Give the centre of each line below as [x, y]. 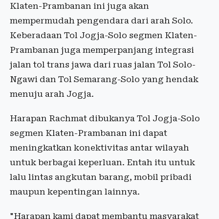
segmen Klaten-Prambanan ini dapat [88, 133]
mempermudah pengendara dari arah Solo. [101, 21]
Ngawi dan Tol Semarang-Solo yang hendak [104, 79]
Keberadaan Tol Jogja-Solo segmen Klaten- [103, 35]
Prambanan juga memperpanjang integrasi [102, 50]
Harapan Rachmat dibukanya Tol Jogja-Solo [105, 119]
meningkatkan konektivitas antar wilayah [99, 148]
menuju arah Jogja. [52, 94]
